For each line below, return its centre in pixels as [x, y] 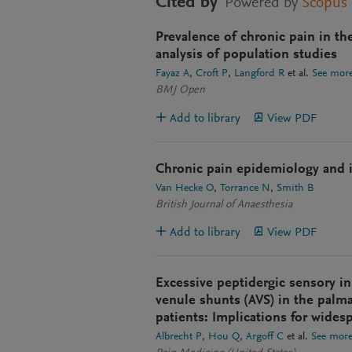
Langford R [259, 74]
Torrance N [245, 189]
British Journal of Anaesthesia [224, 205]
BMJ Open [180, 91]
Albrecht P [179, 337]
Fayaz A [172, 74]
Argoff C [265, 337]
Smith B [295, 189]
